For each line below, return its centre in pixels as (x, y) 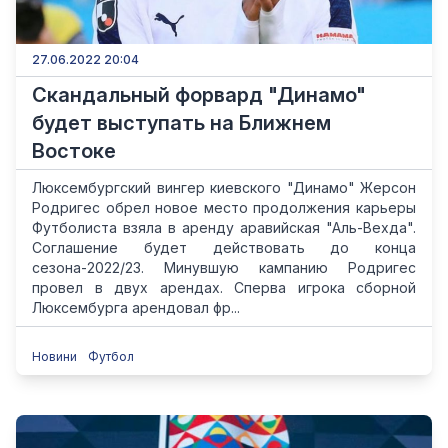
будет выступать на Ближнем (181, 123)
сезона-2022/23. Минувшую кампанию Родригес (224, 267)
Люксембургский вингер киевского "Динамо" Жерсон (224, 187)
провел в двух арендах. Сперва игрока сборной (224, 287)
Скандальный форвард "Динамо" (199, 95)
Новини (56, 356)
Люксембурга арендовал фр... (136, 307)
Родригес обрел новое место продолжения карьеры (224, 207)
